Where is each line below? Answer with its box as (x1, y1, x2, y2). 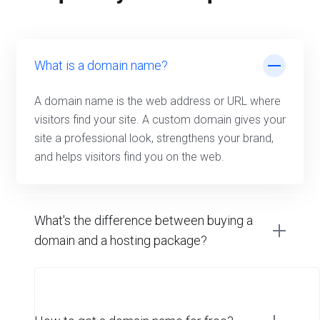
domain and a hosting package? (34, 233, 207, 248)
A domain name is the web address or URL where (34, 94, 281, 108)
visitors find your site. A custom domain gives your (34, 113, 286, 126)
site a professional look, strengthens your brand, (34, 131, 274, 145)
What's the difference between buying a (34, 213, 253, 228)
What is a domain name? (34, 58, 168, 73)
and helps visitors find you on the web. (34, 150, 224, 164)
